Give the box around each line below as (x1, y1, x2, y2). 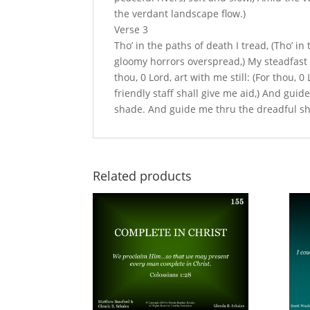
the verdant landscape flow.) (114, 7, 246, 21)
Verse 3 (114, 23, 149, 37)
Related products (93, 167, 192, 185)
